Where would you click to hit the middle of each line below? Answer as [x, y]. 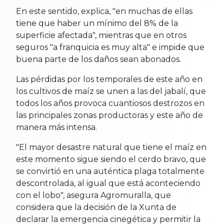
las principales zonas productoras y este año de [109, 115]
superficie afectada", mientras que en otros [101, 35]
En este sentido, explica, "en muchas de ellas [104, 11]
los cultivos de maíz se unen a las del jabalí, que [111, 91]
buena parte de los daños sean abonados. [98, 59]
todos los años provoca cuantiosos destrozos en [110, 103]
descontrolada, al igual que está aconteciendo [108, 183]
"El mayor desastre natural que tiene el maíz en [111, 147]
